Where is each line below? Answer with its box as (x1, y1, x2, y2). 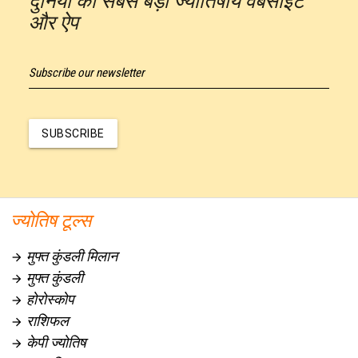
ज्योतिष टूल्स (10, 209, 92, 232)
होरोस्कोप (23, 290, 75, 308)
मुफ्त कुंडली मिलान (23, 247, 118, 265)
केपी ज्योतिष (23, 333, 87, 351)
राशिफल (23, 312, 70, 329)
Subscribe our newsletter (29, 66, 145, 81)
